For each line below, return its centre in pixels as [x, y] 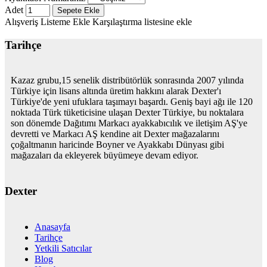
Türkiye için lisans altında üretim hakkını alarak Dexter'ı [116, 91]
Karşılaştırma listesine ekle [142, 21]
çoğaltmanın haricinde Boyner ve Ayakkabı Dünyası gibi [117, 145]
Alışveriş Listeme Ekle [47, 21]
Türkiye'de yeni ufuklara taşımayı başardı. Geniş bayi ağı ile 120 [132, 102]
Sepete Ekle [78, 10]
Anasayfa [52, 226]
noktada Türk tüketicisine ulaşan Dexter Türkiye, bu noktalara [127, 113]
